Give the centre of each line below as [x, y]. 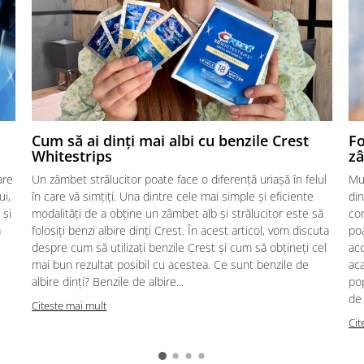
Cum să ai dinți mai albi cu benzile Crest [170, 140]
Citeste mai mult [69, 305]
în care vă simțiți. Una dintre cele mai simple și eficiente [173, 196]
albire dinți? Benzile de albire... [108, 281]
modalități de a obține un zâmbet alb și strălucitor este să [178, 213]
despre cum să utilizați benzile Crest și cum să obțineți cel [179, 247]
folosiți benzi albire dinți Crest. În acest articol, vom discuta [180, 230]
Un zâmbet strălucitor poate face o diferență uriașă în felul [179, 179]
